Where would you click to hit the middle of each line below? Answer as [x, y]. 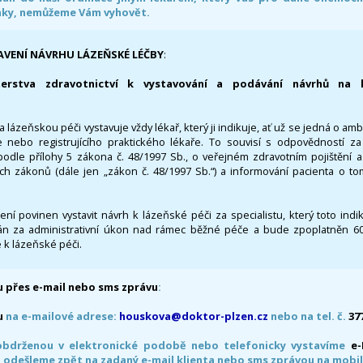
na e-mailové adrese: [61, 316]
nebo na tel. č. [308, 316]
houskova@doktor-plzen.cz [194, 316]
